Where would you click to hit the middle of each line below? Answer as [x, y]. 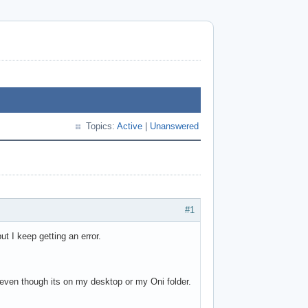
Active [130, 126]
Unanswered [174, 126]
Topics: [101, 126]
